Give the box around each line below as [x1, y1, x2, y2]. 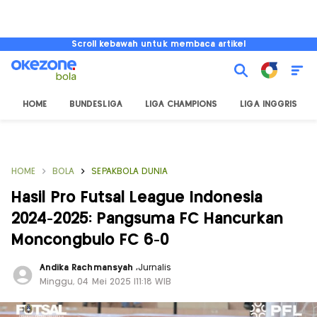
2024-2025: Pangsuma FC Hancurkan [11, 212, 283, 226]
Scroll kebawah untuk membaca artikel [71, 40, 246, 48]
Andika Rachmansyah [40, 264, 136, 272]
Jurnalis [137, 264, 172, 272]
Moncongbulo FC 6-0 [11, 233, 170, 248]
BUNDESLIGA [69, 100, 122, 108]
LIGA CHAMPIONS [144, 100, 218, 108]
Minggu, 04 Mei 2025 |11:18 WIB [40, 278, 172, 286]
